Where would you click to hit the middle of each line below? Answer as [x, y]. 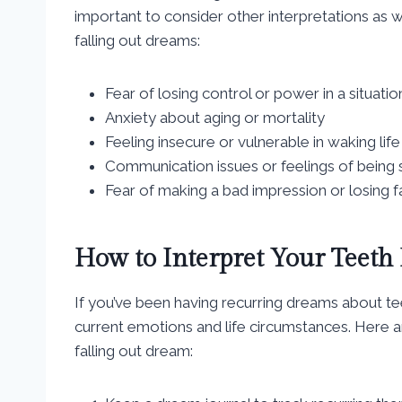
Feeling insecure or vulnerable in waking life [253, 141]
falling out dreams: [137, 40]
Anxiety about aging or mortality [215, 117]
